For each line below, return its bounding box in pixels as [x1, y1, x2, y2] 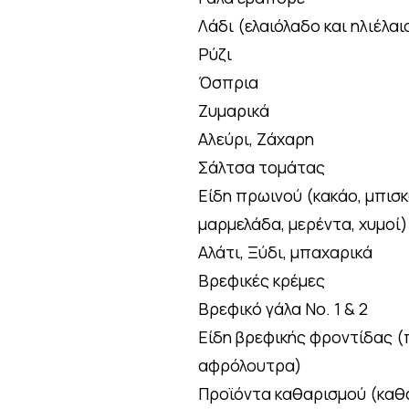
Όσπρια [198, 71, 258, 93]
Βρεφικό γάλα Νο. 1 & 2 [198, 298, 368, 320]
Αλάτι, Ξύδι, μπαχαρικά [198, 241, 372, 263]
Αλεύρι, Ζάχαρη [198, 128, 314, 150]
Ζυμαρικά [198, 100, 269, 121]
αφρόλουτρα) [198, 354, 302, 376]
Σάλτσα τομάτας [198, 156, 325, 178]
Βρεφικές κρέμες [198, 269, 325, 291]
